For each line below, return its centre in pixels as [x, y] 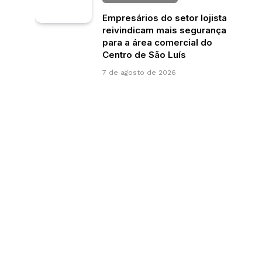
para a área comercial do [157, 42]
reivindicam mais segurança [164, 30]
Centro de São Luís [144, 54]
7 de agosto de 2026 [139, 72]
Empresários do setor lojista [165, 18]
